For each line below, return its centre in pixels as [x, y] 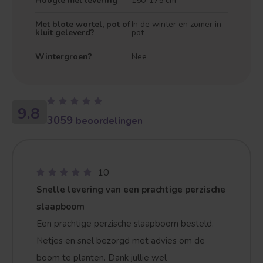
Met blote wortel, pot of [83, 24]
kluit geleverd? [65, 33]
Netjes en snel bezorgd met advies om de [121, 241]
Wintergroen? [64, 57]
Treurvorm [46, 253]
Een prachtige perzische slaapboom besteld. [125, 224]
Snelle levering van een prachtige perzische [131, 190]
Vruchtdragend [183, 253]
